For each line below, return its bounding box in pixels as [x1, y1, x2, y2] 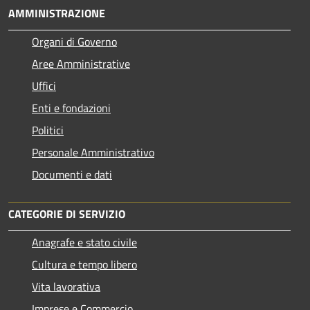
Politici [32, 121, 64, 138]
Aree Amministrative [32, 55, 130, 72]
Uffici [32, 77, 56, 94]
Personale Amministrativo [32, 143, 154, 161]
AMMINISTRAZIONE [8, 4, 105, 21]
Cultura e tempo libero [32, 255, 137, 273]
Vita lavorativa [32, 277, 100, 295]
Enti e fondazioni [32, 99, 111, 116]
